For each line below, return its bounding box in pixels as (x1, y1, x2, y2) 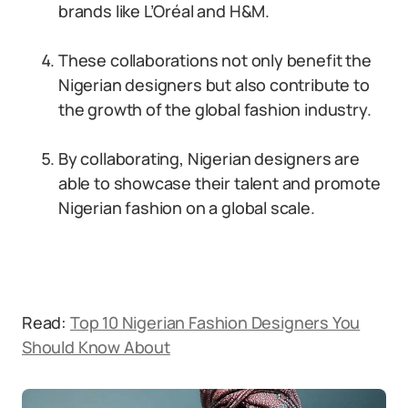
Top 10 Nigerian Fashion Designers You (69, 311, 361, 333)
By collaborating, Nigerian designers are (58, 148, 360, 169)
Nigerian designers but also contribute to (58, 74, 370, 96)
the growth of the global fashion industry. (58, 98, 372, 120)
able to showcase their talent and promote (58, 172, 381, 194)
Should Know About (22, 336, 170, 358)
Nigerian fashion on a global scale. (58, 197, 315, 219)
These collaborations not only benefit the (58, 49, 372, 71)
